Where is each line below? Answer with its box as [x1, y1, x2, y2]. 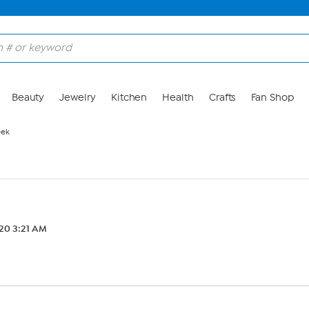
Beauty [11, 92, 45, 103]
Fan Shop [250, 92, 294, 103]
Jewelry [59, 92, 96, 103]
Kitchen [110, 92, 148, 103]
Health [162, 92, 194, 103]
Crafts [208, 92, 236, 103]
